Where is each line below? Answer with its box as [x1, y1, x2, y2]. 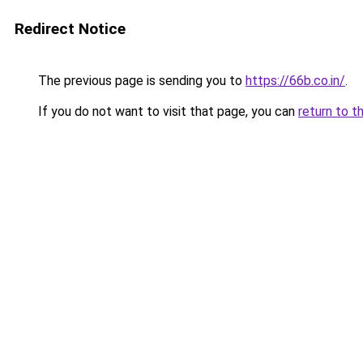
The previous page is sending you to [35, 73, 246, 88]
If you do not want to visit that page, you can [35, 104, 298, 119]
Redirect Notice [15, 19, 126, 38]
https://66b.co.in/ [246, 73, 345, 88]
